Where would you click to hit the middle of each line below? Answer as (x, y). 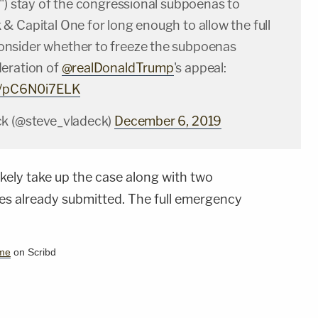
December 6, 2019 (168, 121)
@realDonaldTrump (117, 68)
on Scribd (33, 252)
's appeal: (200, 68)
